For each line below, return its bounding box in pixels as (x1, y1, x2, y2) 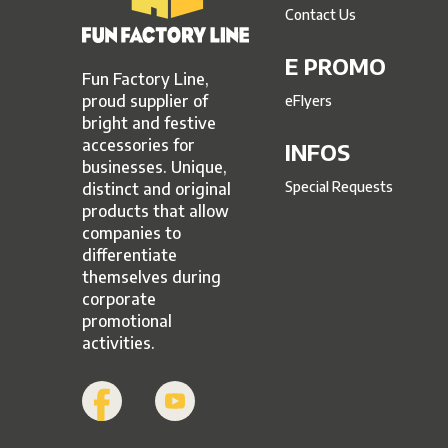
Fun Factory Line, (82, 68, 210, 89)
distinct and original (82, 178, 232, 199)
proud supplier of (82, 90, 209, 111)
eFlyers (284, 92, 332, 110)
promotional (82, 310, 173, 331)
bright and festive (82, 112, 217, 133)
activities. (82, 332, 156, 353)
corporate (82, 288, 157, 309)
